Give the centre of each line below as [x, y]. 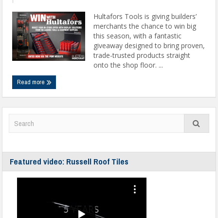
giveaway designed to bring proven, [149, 45]
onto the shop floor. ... [128, 65]
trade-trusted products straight [142, 55]
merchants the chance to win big [145, 26]
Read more [32, 82]
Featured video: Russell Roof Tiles [69, 161]
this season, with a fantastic [138, 36]
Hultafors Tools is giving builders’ [145, 16]
